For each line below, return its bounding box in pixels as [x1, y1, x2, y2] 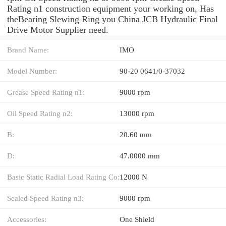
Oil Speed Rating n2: [7, 108, 73, 118]
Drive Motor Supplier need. [7, 24, 108, 35]
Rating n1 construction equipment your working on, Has [7, 3, 214, 14]
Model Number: [7, 66, 57, 75]
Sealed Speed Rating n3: [7, 193, 84, 202]
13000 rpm [120, 108, 154, 118]
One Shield [120, 214, 154, 223]
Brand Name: [7, 45, 49, 54]
